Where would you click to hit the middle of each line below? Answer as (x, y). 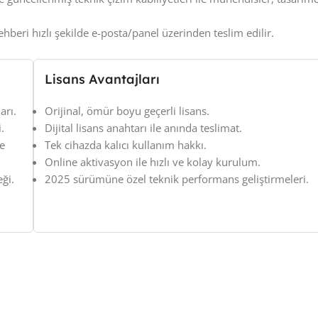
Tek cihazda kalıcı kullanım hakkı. (125, 145)
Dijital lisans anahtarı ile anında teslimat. (143, 128)
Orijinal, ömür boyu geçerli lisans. (127, 111)
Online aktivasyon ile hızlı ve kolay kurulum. (152, 162)
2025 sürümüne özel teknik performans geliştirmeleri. (176, 179)
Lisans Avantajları (102, 79)
